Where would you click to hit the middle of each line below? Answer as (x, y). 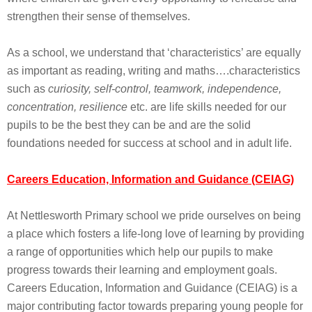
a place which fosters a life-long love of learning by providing (156, 234)
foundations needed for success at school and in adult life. (149, 143)
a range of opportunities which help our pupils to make (140, 252)
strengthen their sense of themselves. (99, 16)
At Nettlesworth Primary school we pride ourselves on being (154, 216)
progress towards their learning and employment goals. (143, 270)
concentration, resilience (69, 107)
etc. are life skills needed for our (208, 107)
